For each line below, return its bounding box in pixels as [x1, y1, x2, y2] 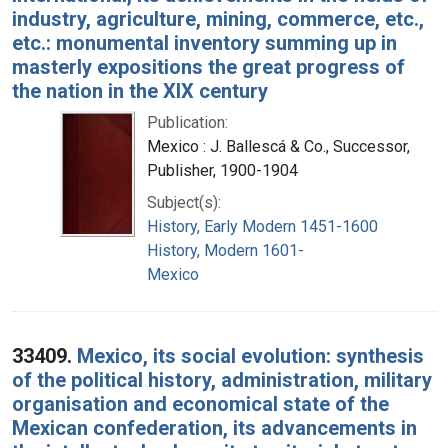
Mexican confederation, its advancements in [12, 415, 417, 440]
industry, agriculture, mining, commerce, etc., [12, 6, 424, 31]
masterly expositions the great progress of [12, 54, 405, 79]
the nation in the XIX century [12, 78, 268, 103]
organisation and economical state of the [12, 391, 389, 416]
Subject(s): [147, 192, 221, 212]
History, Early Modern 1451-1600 [147, 216, 378, 236]
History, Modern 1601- [147, 240, 304, 260]
